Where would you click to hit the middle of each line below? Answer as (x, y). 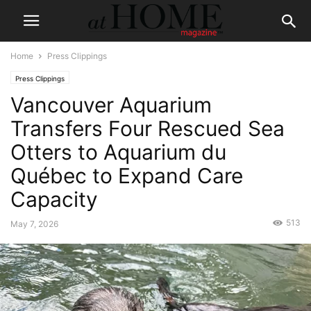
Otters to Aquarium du (118, 152)
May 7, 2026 (34, 224)
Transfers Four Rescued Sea (148, 128)
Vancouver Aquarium (111, 105)
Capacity (54, 199)
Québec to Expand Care (127, 176)
